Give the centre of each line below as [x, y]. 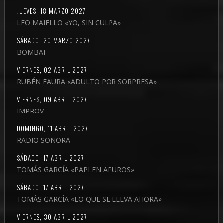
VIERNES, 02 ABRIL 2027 [52, 69]
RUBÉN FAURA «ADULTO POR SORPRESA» [87, 81]
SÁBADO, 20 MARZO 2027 [53, 40]
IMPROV [30, 111]
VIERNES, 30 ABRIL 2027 [52, 216]
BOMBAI [31, 52]
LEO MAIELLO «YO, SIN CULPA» [69, 22]
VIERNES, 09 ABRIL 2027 [52, 99]
